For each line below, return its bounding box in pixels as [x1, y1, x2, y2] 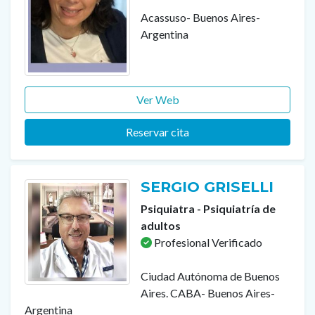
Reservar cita [126, 125, 189, 139]
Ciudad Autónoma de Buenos [141, 269, 280, 283]
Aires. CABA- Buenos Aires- [141, 286, 275, 300]
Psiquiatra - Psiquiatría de [141, 202, 276, 216]
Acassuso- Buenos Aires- [141, 10, 260, 24]
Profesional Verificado [152, 236, 262, 250]
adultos [141, 219, 181, 233]
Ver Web [136, 93, 179, 107]
